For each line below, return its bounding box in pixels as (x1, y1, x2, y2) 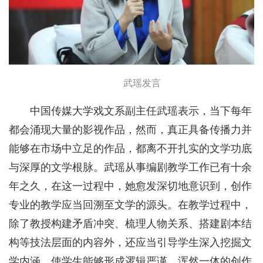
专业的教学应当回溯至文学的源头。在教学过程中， (9, 198, 252, 211)
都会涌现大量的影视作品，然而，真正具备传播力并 (9, 123, 252, 136)
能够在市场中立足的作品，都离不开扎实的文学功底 (9, 142, 252, 154)
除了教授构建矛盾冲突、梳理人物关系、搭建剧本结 (9, 217, 252, 230)
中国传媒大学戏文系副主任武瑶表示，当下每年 (30, 104, 252, 117)
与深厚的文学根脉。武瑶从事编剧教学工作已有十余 (9, 161, 252, 173)
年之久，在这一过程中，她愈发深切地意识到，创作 (9, 180, 252, 192)
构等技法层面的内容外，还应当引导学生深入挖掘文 (9, 236, 252, 248)
